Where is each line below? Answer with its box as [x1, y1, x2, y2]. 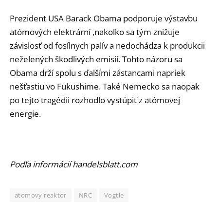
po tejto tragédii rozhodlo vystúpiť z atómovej [10, 94, 180, 106]
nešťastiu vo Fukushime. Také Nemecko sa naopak [10, 81, 200, 92]
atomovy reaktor [15, 190, 67, 200]
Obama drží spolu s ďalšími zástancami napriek [10, 67, 185, 79]
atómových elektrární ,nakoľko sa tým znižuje [10, 26, 180, 38]
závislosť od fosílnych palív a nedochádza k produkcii [10, 40, 205, 52]
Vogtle [104, 190, 124, 200]
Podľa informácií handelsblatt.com [10, 158, 138, 170]
